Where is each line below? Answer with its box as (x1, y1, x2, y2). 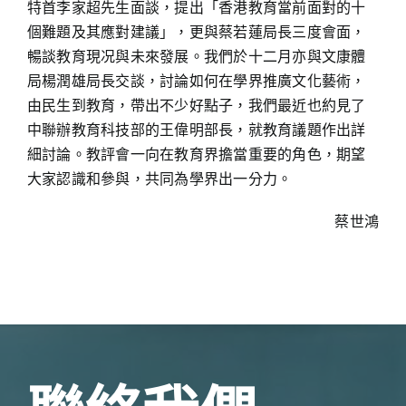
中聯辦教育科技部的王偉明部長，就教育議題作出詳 (26, 120, 366, 139)
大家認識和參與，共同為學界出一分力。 (26, 169, 293, 188)
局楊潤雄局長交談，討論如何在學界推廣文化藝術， (26, 71, 366, 90)
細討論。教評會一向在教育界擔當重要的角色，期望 (26, 144, 366, 163)
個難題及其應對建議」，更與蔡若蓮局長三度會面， (26, 22, 366, 41)
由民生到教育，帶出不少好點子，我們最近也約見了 (26, 95, 366, 114)
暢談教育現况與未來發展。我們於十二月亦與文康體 (26, 46, 366, 65)
